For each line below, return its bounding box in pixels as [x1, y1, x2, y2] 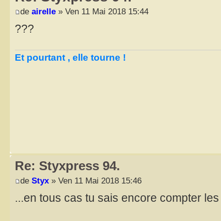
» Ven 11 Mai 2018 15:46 [49, 175, 142, 185]
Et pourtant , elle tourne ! [15, 52, 126, 63]
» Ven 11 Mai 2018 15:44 [56, 6, 148, 17]
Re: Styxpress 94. [15, 158, 120, 173]
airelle [32, 6, 56, 17]
